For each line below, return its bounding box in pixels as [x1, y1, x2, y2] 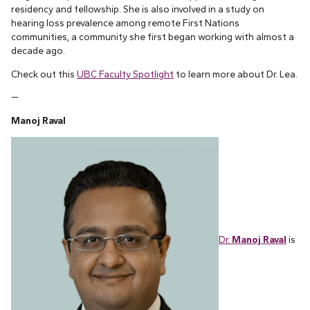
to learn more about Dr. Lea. [174, 68, 298, 80]
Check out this [11, 68, 77, 80]
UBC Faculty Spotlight [77, 68, 174, 80]
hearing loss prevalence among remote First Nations [11, 17, 239, 28]
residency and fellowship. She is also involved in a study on [11, 3, 264, 15]
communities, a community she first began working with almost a [11, 30, 294, 42]
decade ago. [11, 44, 65, 56]
